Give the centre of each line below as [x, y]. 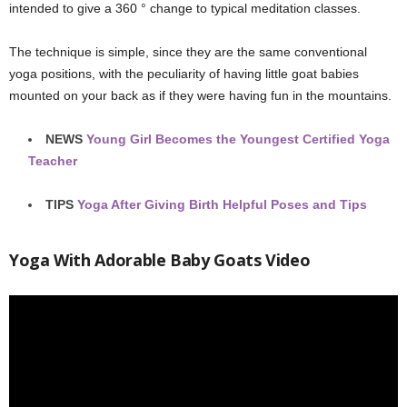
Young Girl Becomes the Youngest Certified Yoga [238, 139]
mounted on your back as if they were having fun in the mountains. [200, 95]
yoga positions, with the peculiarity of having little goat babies [184, 74]
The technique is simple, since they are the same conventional [188, 52]
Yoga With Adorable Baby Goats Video [160, 260]
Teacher [53, 161]
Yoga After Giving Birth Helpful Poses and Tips [222, 204]
